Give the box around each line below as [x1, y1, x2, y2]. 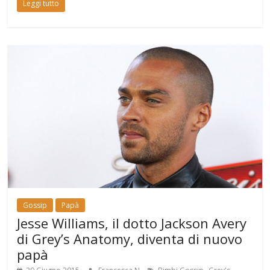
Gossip [23, 200, 48, 211]
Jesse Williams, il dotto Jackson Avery [17, 214, 247, 233]
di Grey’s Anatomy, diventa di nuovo [17, 230, 243, 248]
